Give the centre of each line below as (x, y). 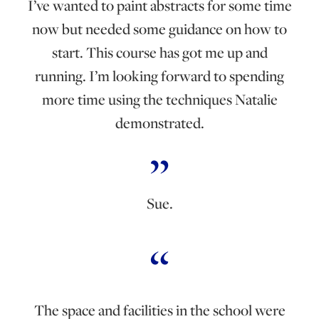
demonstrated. (159, 122)
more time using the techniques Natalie (159, 99)
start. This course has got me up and (159, 52)
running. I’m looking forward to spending (159, 75)
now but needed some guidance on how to (159, 28)
